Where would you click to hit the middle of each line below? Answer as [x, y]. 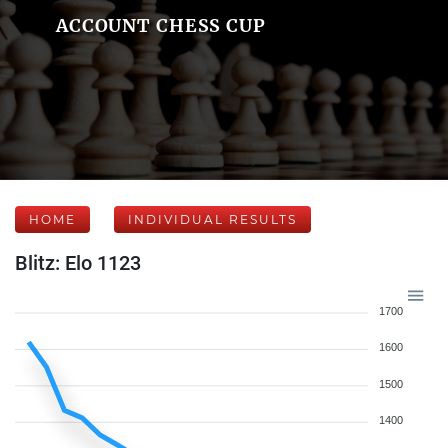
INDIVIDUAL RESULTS [212, 219]
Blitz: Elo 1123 [78, 263]
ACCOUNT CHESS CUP [160, 25]
